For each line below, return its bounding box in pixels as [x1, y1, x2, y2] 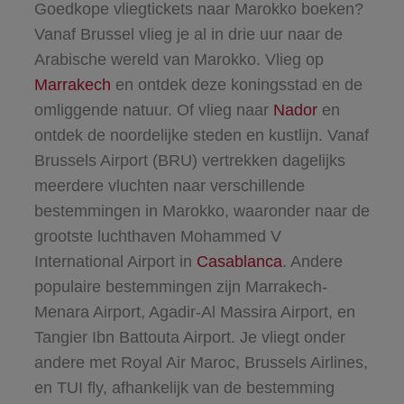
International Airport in [33, 252, 197, 271]
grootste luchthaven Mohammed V [33, 226, 281, 245]
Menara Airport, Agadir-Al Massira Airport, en [33, 302, 355, 321]
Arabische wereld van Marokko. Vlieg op [33, 50, 324, 69]
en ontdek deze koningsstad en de [110, 75, 363, 94]
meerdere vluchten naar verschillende [33, 176, 305, 195]
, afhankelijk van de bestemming [102, 378, 335, 397]
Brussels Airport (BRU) [33, 151, 197, 170]
